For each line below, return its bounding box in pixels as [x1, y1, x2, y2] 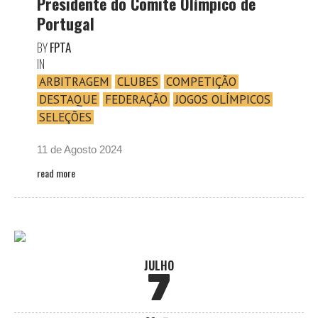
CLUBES [117, 74, 158, 89]
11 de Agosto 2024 [37, 143, 122, 155]
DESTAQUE [39, 92, 97, 107]
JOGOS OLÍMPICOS [175, 92, 270, 107]
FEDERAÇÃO [105, 92, 168, 107]
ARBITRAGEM [39, 74, 109, 89]
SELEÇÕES [39, 109, 92, 125]
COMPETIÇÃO [166, 74, 236, 89]
